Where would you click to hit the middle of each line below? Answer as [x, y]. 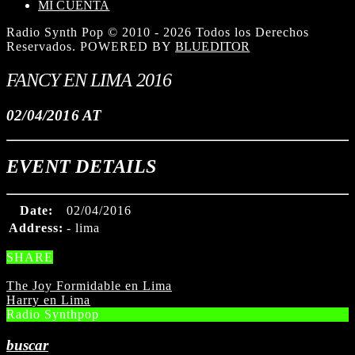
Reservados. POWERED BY [91, 46]
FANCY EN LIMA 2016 [89, 80]
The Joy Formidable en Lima [89, 286]
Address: [36, 228]
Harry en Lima [48, 300]
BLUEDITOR [213, 46]
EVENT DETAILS [82, 167]
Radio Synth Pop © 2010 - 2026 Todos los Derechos [158, 32]
